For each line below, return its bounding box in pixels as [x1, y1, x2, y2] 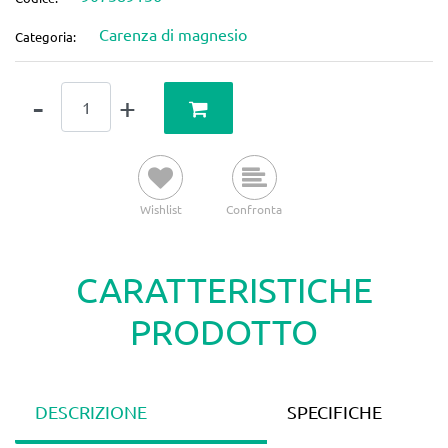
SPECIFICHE [287, 401, 382, 423]
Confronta [226, 201, 282, 218]
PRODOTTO [130, 311, 318, 353]
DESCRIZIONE [35, 401, 147, 423]
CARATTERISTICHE [75, 269, 373, 311]
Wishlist [139, 201, 182, 218]
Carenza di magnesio [99, 24, 248, 45]
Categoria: [15, 28, 76, 46]
